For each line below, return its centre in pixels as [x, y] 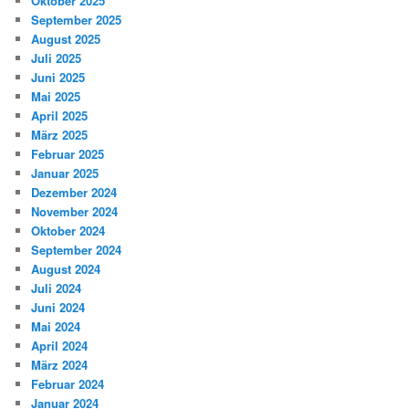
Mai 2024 [56, 327]
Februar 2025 [68, 154]
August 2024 [66, 269]
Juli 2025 [57, 58]
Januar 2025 [65, 173]
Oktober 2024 [68, 231]
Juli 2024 [57, 288]
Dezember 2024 [74, 193]
